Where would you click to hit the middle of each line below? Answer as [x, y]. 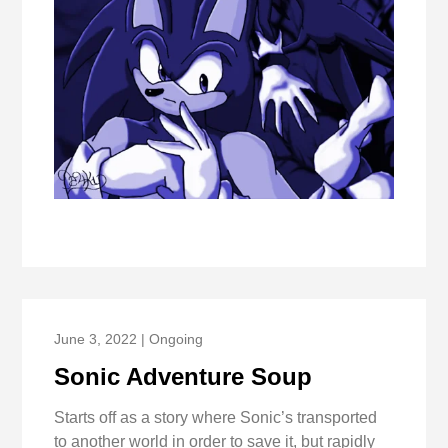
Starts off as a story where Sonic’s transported [216, 418]
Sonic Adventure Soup [183, 376]
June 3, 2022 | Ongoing [129, 338]
